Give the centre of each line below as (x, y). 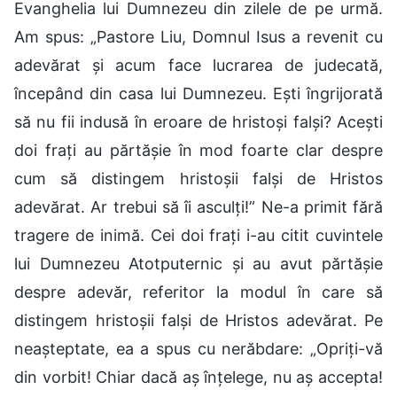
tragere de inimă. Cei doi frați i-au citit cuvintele (198, 235)
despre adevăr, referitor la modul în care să (198, 292)
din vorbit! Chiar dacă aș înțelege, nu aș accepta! (198, 377)
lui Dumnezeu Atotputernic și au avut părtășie (198, 263)
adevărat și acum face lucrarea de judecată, (198, 65)
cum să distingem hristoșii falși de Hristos (198, 178)
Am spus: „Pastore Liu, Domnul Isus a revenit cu (198, 36)
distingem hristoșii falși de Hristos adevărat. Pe (198, 320)
